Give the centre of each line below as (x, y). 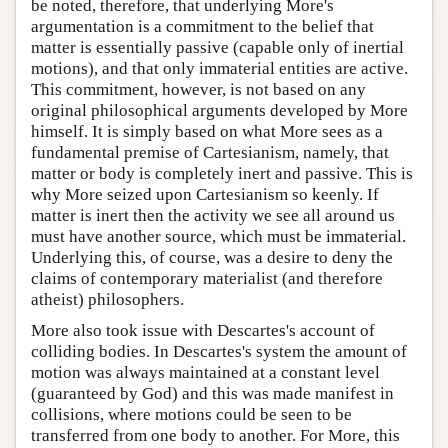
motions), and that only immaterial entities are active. (219, 68)
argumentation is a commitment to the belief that (202, 26)
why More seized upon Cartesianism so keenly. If (205, 194)
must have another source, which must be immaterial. (218, 236)
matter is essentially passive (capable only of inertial (217, 47)
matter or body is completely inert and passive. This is (222, 173)
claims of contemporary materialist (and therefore (207, 278)
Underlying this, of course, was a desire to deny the (212, 257)
